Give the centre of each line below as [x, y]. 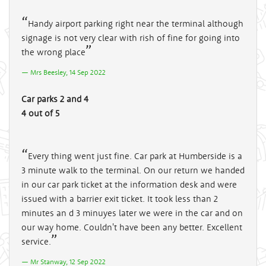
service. [36, 241]
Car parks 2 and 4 [55, 99]
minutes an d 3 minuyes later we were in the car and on [132, 213]
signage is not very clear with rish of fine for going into [131, 37]
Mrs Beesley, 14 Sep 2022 [68, 72]
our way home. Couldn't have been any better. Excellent [132, 227]
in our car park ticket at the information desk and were [129, 184]
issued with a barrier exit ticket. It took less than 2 [120, 198]
